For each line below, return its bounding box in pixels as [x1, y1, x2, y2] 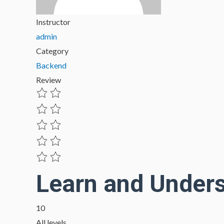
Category [36, 46, 68, 55]
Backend [36, 60, 66, 70]
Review [36, 75, 61, 84]
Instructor [36, 17, 70, 26]
